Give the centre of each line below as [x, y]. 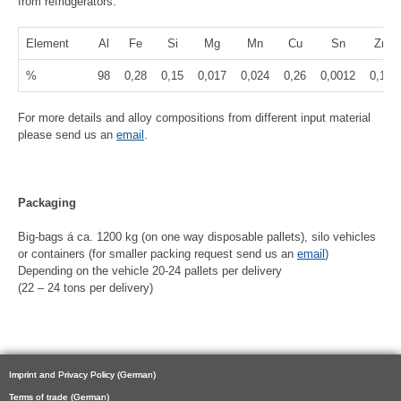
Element [55, 43]
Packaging [47, 203]
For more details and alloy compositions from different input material [194, 118]
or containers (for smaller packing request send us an [158, 254]
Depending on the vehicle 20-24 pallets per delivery [150, 271]
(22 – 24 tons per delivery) [85, 288]
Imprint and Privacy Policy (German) [82, 374]
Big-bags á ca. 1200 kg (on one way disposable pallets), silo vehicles [197, 237]
